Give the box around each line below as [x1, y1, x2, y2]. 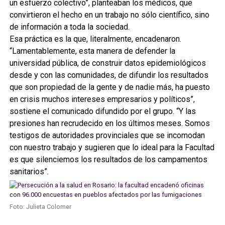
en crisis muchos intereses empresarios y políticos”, [9, 94, 195, 104]
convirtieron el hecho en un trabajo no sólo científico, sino [9, 10, 209, 20]
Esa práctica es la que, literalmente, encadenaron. [9, 34, 181, 44]
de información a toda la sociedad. [9, 22, 130, 32]
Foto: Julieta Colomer [9, 202, 71, 210]
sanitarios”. [9, 166, 49, 176]
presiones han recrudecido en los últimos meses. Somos [9, 118, 210, 128]
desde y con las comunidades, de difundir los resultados [9, 70, 208, 80]
